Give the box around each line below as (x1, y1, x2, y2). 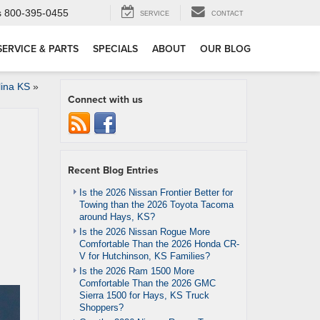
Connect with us (67, 92, 143, 106)
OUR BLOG (200, 41, 251, 56)
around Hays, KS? (79, 211, 155, 222)
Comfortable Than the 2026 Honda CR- (79, 239, 239, 249)
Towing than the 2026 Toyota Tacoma (79, 199, 234, 210)
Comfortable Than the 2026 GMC (79, 278, 216, 289)
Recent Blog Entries (67, 163, 159, 177)
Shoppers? (79, 302, 124, 313)
